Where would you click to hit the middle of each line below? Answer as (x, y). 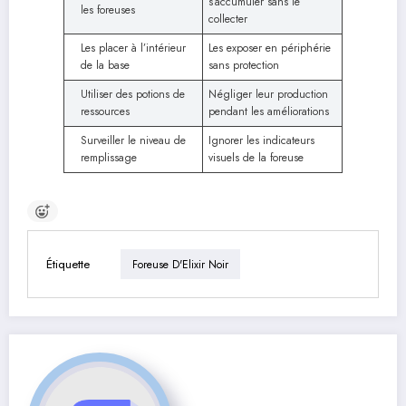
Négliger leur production (268, 95)
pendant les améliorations (269, 112)
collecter (228, 19)
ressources (105, 112)
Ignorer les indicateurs (261, 141)
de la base (105, 66)
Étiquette (68, 264)
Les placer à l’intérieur (133, 48)
